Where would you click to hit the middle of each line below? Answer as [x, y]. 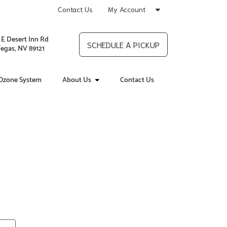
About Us [77, 80]
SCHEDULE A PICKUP [123, 44]
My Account [128, 9]
